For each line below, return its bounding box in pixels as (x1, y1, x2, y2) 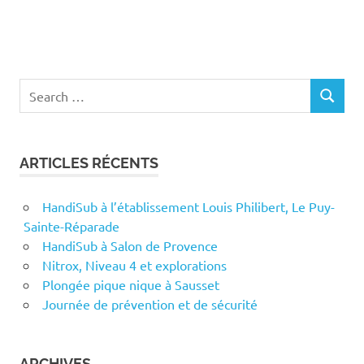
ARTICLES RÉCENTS (19, 154, 158, 172)
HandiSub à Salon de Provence (41, 237, 218, 254)
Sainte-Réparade (23, 218, 119, 235)
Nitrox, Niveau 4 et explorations (41, 257, 227, 274)
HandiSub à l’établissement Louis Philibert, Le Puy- (41, 198, 335, 215)
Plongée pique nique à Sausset (41, 276, 219, 293)
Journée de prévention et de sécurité (41, 296, 258, 313)
